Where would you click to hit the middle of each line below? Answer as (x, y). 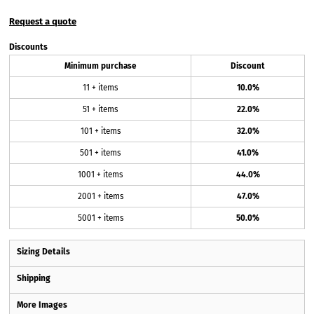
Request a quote (43, 21)
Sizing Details (43, 252)
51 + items (100, 109)
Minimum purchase (100, 66)
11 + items (100, 88)
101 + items (100, 131)
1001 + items (100, 175)
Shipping (34, 278)
